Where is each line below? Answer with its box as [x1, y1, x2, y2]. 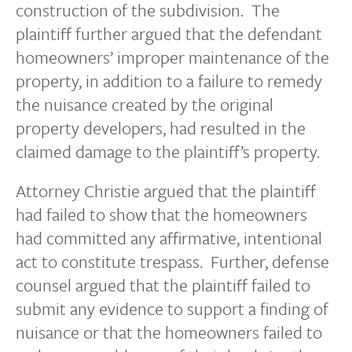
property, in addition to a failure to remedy [16, 68, 322, 93]
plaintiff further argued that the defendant [16, 21, 322, 46]
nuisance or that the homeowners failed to [16, 320, 322, 344]
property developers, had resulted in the [16, 115, 306, 140]
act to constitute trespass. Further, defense [16, 249, 329, 273]
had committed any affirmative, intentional [16, 225, 322, 250]
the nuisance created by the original [16, 92, 273, 116]
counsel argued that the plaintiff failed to [16, 273, 310, 297]
